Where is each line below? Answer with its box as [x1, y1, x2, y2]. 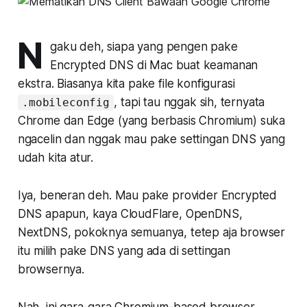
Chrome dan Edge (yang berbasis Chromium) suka [17, 113, 286, 127]
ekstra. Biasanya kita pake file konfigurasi [17, 76, 235, 90]
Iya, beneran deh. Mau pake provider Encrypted [17, 188, 278, 202]
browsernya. [17, 262, 84, 276]
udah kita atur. [17, 150, 94, 164]
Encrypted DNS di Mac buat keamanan [50, 58, 258, 72]
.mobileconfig [22, 95, 110, 109]
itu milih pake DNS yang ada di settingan [17, 243, 230, 258]
